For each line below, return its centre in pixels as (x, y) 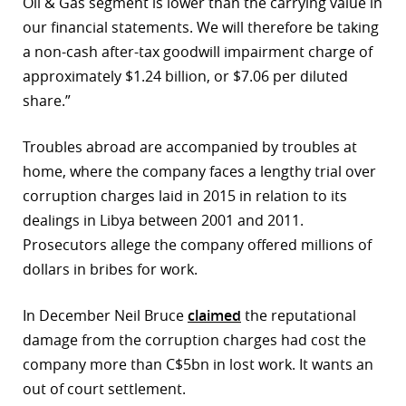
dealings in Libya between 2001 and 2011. (163, 221)
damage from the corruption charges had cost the (194, 340)
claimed (214, 316)
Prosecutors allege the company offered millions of (197, 245)
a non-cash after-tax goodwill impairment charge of (198, 52)
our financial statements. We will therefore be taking (201, 28)
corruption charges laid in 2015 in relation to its (185, 196)
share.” (47, 101)
